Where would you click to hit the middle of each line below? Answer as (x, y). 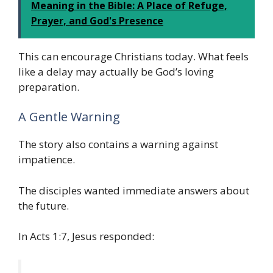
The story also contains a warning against (118, 144)
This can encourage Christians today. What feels (133, 56)
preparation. (49, 87)
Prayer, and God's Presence (97, 20)
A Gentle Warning (69, 117)
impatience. (47, 160)
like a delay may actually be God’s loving (116, 71)
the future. (44, 205)
